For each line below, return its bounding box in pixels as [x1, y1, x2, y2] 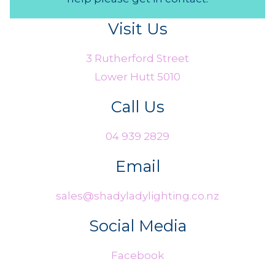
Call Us [110, 96, 165, 116]
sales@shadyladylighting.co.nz [56, 189, 219, 202]
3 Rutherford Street [86, 52, 189, 64]
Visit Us [107, 18, 168, 38]
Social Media [88, 215, 187, 235]
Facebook [111, 249, 164, 261]
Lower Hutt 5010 [95, 70, 180, 83]
